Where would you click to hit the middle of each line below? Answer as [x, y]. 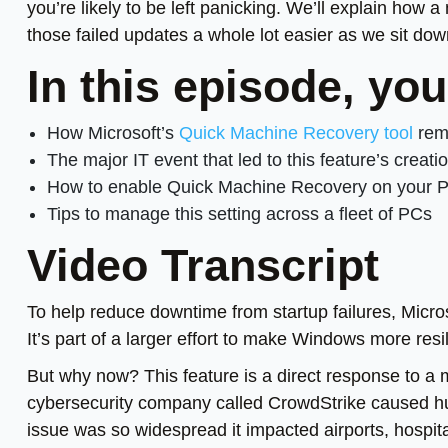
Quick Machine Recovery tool [296, 132]
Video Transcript [203, 265]
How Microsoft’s [113, 132]
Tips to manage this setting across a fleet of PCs [239, 213]
